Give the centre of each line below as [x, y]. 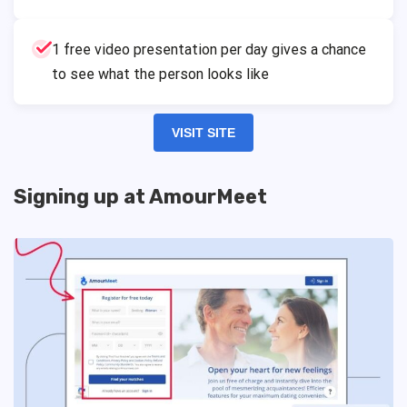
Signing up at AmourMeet [140, 197]
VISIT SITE [203, 133]
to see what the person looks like [160, 74]
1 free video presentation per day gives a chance [209, 50]
